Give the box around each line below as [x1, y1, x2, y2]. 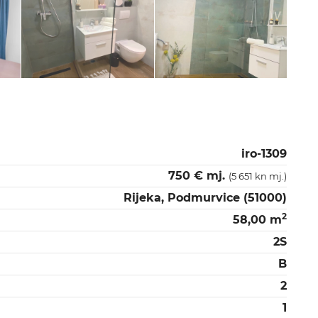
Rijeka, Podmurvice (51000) [124, 191, 287, 205]
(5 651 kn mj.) [229, 170, 287, 182]
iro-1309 [241, 147, 287, 161]
